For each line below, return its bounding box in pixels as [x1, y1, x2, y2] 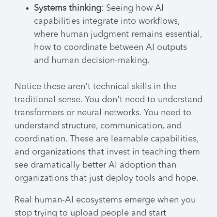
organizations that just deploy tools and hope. [15, 174, 199, 183]
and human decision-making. [34, 56, 150, 65]
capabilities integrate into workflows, [34, 17, 180, 26]
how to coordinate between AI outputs [34, 43, 187, 52]
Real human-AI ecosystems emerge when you [15, 196, 196, 204]
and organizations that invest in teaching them [15, 148, 200, 156]
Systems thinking [34, 4, 101, 13]
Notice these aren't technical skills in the [15, 82, 176, 91]
